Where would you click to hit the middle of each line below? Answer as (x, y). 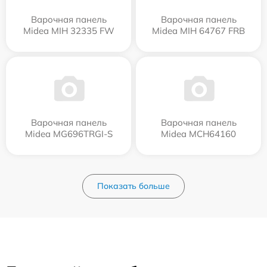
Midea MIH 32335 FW (69, 30)
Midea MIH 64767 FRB (198, 30)
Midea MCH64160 (198, 133)
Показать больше (133, 186)
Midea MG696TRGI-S (69, 133)
